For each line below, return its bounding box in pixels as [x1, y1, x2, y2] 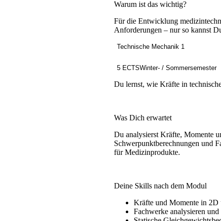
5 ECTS [116, 64, 140, 72]
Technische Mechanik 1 [116, 43, 184, 51]
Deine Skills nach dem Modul [113, 182, 207, 190]
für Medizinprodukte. [113, 148, 180, 157]
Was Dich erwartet [113, 113, 172, 122]
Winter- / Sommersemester [139, 64, 217, 72]
